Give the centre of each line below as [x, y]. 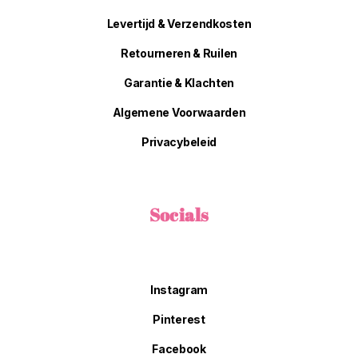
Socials [179, 214]
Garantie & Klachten [179, 82]
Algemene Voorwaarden [179, 112]
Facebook [179, 348]
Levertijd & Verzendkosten [179, 23]
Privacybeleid [179, 141]
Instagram [179, 289]
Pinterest [179, 319]
